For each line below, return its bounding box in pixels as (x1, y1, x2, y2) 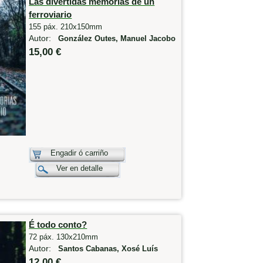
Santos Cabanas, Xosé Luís (58, 245, 159, 254)
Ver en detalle (56, 163, 103, 173)
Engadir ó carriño (50, 148, 109, 157)
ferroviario (29, 9, 72, 19)
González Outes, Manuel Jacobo (58, 34, 176, 43)
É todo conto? (29, 220, 87, 230)
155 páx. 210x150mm (29, 22, 103, 31)
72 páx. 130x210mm (29, 232, 99, 242)
